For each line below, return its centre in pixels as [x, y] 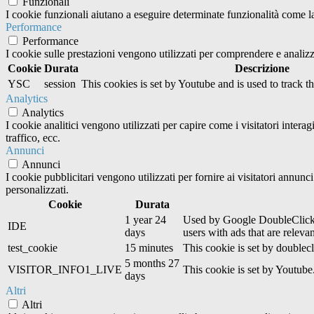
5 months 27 [152, 264]
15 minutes [149, 248]
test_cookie [33, 248]
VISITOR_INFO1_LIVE [65, 270]
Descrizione [262, 69]
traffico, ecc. [33, 138]
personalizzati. [37, 190]
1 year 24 [145, 220]
